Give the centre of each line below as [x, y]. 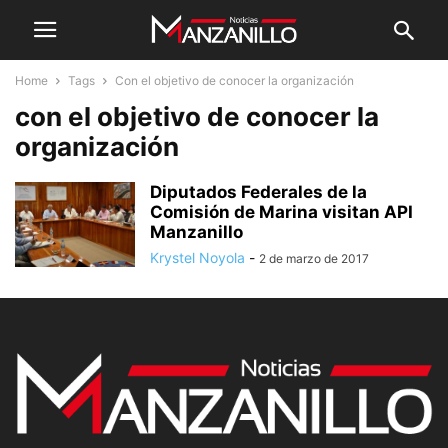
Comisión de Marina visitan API [281, 212]
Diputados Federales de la [258, 192]
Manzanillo [196, 232]
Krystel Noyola [197, 257]
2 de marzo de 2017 [314, 258]
